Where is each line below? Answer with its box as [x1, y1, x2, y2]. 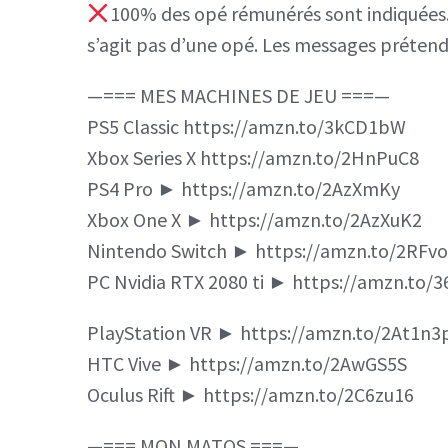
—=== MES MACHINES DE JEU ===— [87, 82, 390, 108]
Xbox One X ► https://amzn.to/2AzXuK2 [87, 206, 422, 232]
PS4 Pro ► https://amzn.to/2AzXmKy [87, 175, 400, 201]
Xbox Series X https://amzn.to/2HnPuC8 [87, 144, 419, 170]
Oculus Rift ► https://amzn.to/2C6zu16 [87, 381, 414, 407]
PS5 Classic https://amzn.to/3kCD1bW [87, 113, 406, 139]
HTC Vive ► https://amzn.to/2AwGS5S [87, 350, 407, 376]
